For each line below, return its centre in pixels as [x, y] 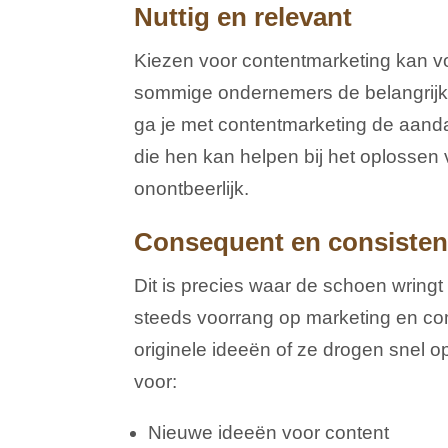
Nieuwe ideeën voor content [269, 433]
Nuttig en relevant [243, 17]
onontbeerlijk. [192, 189]
